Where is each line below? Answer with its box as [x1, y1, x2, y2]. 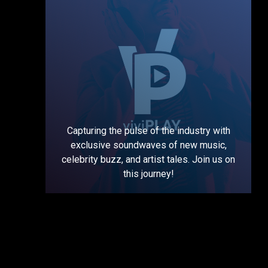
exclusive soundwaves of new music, [70, 139, 227, 151]
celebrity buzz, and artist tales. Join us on [62, 153, 235, 165]
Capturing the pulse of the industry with [66, 124, 230, 136]
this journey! [123, 167, 174, 179]
